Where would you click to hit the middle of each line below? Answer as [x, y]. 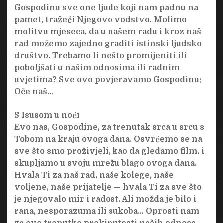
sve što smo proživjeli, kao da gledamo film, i [109, 151]
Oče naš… [34, 91]
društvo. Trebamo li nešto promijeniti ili [100, 56]
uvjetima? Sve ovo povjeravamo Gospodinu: [108, 79]
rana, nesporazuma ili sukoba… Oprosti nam [107, 211]
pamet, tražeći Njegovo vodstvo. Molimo [100, 20]
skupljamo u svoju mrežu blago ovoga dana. [105, 163]
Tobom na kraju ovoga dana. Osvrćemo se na [108, 139]
